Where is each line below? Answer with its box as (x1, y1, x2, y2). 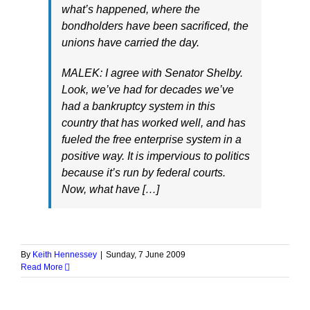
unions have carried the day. (62, 37, 199, 48)
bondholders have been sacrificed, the (62, 20, 248, 32)
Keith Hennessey (33, 250, 97, 259)
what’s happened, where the (62, 3, 200, 15)
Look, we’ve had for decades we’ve (62, 84, 234, 95)
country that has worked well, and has (62, 117, 246, 129)
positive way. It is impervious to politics (62, 150, 250, 162)
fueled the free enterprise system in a (62, 134, 241, 145)
